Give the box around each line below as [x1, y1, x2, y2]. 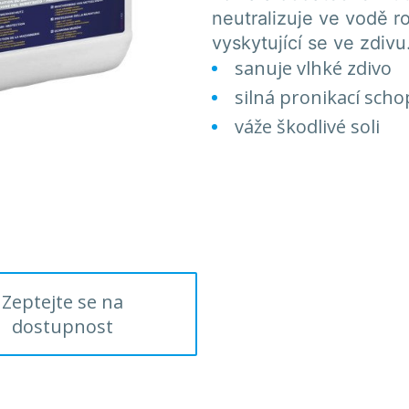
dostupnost [11, 314, 113, 340]
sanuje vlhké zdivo [230, 56, 392, 81]
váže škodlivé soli [230, 114, 380, 140]
